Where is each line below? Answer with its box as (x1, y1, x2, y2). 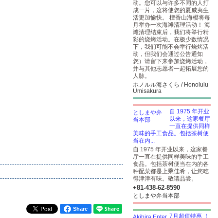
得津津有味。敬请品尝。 (133, 175, 197, 182)
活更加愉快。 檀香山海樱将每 (133, 14, 210, 21)
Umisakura (133, 88, 162, 94)
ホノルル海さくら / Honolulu (133, 81, 208, 88)
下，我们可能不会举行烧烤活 (133, 43, 209, 50)
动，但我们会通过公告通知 (133, 51, 203, 57)
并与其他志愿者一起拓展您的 (133, 65, 209, 72)
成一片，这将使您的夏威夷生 (133, 7, 209, 14)
